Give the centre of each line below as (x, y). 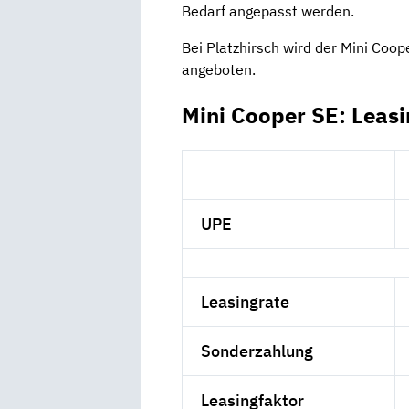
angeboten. (219, 70)
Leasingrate (246, 301)
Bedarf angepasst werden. (268, 11)
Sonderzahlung (257, 351)
